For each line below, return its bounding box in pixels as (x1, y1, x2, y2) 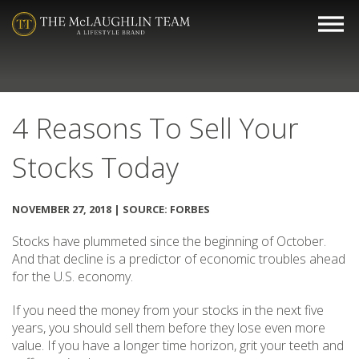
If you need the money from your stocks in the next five (12, 301, 324, 319)
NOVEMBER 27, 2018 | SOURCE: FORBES (12, 202, 210, 216)
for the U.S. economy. (12, 268, 133, 285)
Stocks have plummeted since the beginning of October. (12, 232, 326, 250)
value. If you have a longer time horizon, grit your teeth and (12, 337, 344, 354)
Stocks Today (12, 148, 179, 186)
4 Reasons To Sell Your (12, 109, 299, 147)
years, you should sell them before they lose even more (12, 319, 325, 337)
